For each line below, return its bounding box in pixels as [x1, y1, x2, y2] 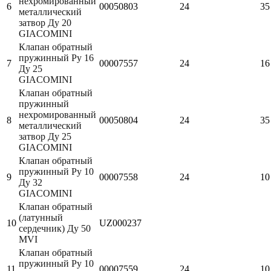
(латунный [19, 212, 63, 223]
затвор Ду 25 [19, 131, 71, 142]
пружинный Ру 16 [19, 52, 94, 63]
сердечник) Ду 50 [19, 223, 91, 233]
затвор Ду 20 [19, 17, 71, 28]
